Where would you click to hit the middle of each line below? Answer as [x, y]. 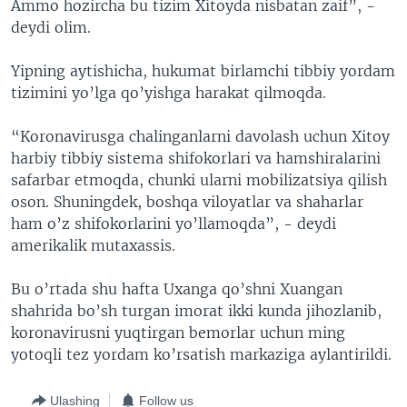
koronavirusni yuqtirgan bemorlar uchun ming [178, 333]
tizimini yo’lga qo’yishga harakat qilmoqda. [169, 93]
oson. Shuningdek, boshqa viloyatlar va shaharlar [187, 202]
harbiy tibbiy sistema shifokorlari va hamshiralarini [196, 159]
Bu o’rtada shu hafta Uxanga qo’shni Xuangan [177, 289]
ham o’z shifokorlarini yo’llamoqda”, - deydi [174, 224]
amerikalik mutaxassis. [93, 246]
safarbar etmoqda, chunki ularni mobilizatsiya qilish [199, 180]
